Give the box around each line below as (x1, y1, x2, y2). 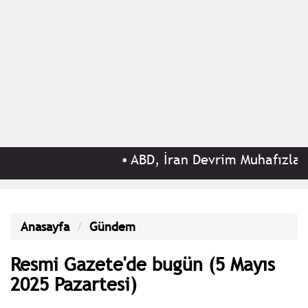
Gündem (89, 218, 135, 234)
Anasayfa (21, 218, 69, 234)
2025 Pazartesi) (10, 271, 137, 296)
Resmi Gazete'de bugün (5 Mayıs (10, 251, 275, 276)
